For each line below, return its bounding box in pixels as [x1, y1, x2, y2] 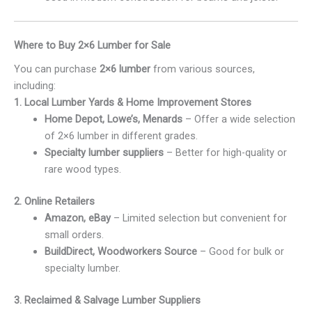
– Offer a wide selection [182, 112, 295, 125]
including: [14, 79, 56, 92]
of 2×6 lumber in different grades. [44, 129, 198, 142]
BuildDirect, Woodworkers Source [44, 244, 197, 258]
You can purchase [14, 62, 100, 75]
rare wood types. [44, 162, 121, 175]
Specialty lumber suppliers [44, 146, 164, 159]
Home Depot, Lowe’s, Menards [44, 112, 182, 125]
